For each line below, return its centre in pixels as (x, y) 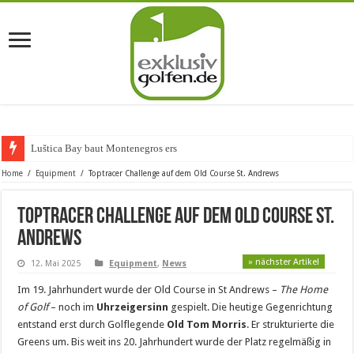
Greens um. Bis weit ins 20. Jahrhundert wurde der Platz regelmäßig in (175, 342)
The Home (304, 290)
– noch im (73, 307)
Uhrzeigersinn (133, 307)
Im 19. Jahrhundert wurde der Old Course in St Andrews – (149, 290)
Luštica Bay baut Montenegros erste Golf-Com (131, 148)
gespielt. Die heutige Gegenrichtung (251, 307)
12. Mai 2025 (56, 264)
